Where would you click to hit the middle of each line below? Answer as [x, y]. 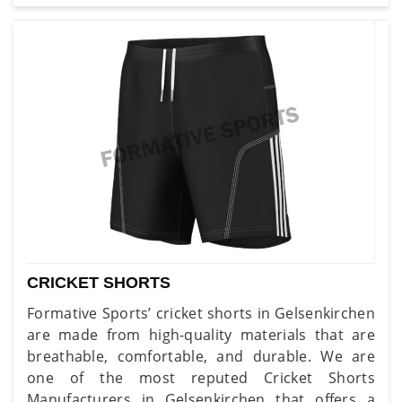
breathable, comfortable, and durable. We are [201, 356]
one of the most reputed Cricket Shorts [201, 377]
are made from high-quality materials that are [201, 334]
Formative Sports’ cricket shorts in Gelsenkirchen [201, 313]
